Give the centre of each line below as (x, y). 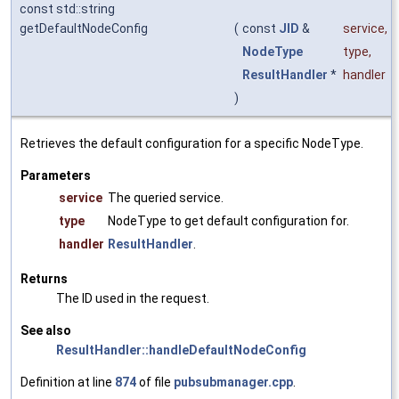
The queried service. (166, 198)
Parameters (56, 176)
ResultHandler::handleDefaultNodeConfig (181, 350)
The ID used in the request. (133, 299)
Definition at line (68, 383)
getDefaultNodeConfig (84, 29)
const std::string (67, 9)
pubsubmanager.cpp (233, 383)
